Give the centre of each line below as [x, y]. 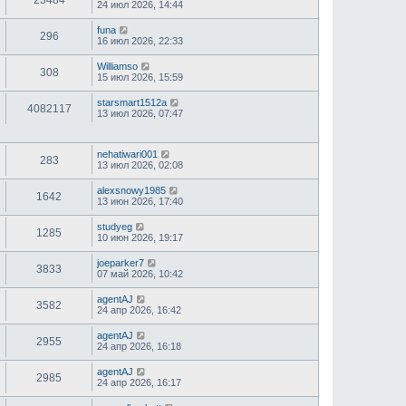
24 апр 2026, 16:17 [139, 383]
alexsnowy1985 [131, 191]
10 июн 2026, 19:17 [140, 238]
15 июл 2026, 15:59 [140, 77]
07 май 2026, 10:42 [140, 274]
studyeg [115, 227]
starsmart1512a [132, 102]
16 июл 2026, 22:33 [140, 41]
